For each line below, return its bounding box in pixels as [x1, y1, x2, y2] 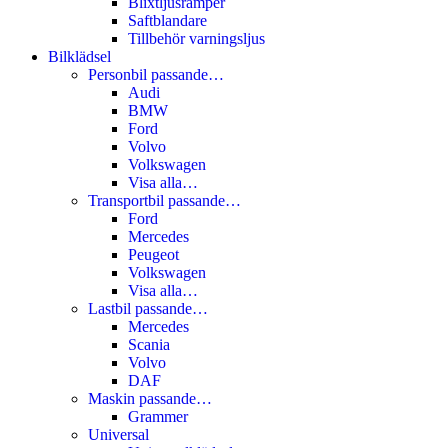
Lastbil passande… [88, 299, 208, 317]
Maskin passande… [88, 389, 212, 407]
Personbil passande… [88, 65, 224, 83]
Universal [88, 425, 149, 443]
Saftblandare [128, 11, 207, 29]
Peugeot [128, 245, 179, 263]
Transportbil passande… [88, 191, 241, 209]
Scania [128, 335, 170, 353]
